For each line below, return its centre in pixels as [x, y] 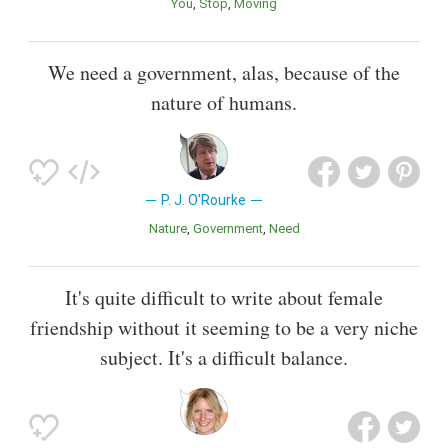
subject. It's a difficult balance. [224, 358]
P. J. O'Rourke [204, 200]
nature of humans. [224, 103]
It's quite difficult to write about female [224, 298]
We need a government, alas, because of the [224, 73]
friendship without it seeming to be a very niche [224, 328]
